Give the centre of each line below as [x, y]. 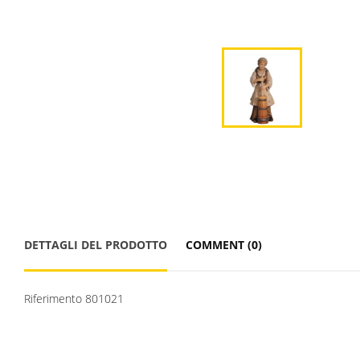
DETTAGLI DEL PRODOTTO [96, 244]
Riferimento [53, 298]
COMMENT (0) [223, 244]
